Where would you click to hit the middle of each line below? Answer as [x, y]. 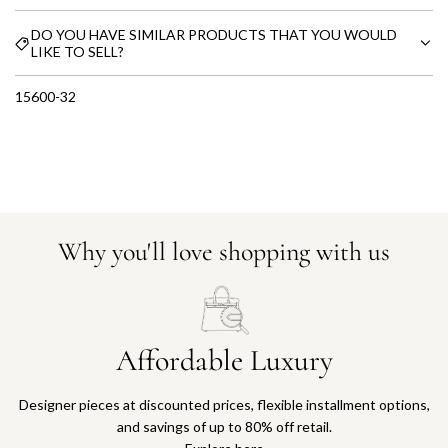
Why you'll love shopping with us [224, 251]
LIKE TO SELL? [77, 51]
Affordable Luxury [224, 361]
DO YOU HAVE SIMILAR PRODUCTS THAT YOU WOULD [214, 34]
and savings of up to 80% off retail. [224, 427]
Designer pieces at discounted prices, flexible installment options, [224, 405]
